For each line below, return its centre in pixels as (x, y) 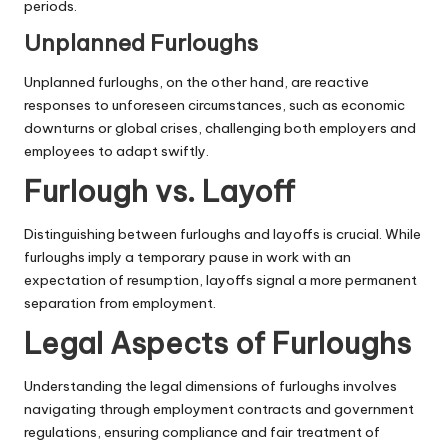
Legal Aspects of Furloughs (217, 343)
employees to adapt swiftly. (116, 150)
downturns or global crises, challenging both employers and (220, 127)
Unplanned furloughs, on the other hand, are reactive (196, 81)
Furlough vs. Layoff (159, 191)
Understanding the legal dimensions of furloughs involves (210, 386)
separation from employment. (120, 302)
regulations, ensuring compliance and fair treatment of (202, 432)
